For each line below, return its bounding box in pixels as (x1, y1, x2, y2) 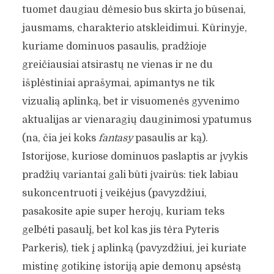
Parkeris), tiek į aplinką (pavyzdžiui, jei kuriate (21, 243, 246, 254)
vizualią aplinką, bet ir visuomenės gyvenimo (21, 96, 239, 108)
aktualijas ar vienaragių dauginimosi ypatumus (21, 114, 251, 126)
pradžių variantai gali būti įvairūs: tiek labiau (21, 169, 239, 181)
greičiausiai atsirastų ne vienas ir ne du (21, 59, 213, 71)
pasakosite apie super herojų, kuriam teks (21, 206, 224, 218)
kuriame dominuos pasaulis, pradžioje (21, 41, 207, 53)
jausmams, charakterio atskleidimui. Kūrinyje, (21, 23, 247, 34)
